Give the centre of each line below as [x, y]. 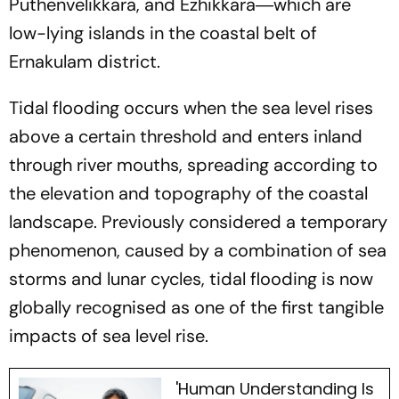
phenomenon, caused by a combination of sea [198, 250]
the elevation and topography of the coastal [188, 193]
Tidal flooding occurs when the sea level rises [191, 107]
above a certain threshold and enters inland [186, 136]
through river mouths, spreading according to [193, 164]
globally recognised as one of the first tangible [196, 307]
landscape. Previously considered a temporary [198, 221]
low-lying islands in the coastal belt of [163, 33]
